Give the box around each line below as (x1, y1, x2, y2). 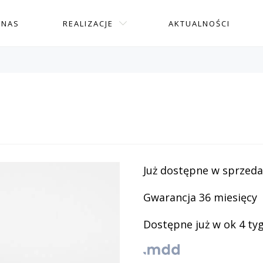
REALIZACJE (63, 18, 113, 29)
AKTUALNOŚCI (168, 18, 230, 29)
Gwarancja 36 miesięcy (143, 190, 257, 204)
